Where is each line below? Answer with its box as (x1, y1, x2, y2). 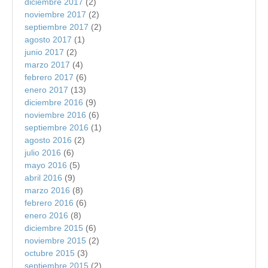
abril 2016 (25, 172, 62, 182)
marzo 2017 (25, 59, 70, 69)
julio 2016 (25, 147, 61, 157)
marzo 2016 (25, 185, 70, 195)
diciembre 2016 (25, 97, 83, 107)
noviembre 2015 (25, 235, 86, 245)
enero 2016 (25, 210, 68, 220)
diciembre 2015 (25, 223, 83, 233)
